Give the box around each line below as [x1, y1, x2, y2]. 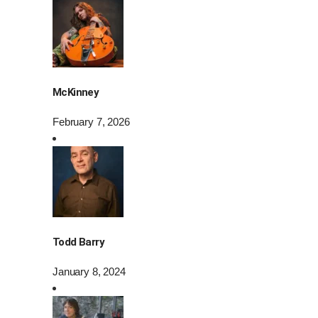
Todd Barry [53, 235, 104, 248]
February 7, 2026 [53, 115, 130, 128]
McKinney [53, 85, 99, 99]
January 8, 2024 [53, 265, 126, 278]
